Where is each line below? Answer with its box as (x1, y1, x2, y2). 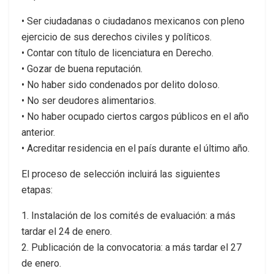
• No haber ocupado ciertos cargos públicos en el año (21, 111, 249, 122)
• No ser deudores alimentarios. (21, 95, 156, 106)
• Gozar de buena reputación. (21, 63, 143, 75)
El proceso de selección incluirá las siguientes (21, 168, 220, 180)
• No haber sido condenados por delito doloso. (21, 79, 220, 91)
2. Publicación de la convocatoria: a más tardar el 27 (21, 242, 242, 253)
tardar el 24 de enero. (21, 226, 112, 237)
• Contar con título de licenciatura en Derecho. (21, 47, 213, 59)
